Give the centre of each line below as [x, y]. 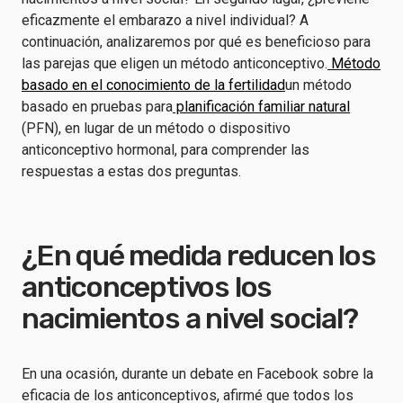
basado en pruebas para [97, 107]
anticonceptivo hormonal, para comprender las [166, 150]
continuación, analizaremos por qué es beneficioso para [196, 42]
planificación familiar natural [261, 107]
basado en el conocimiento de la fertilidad [153, 85]
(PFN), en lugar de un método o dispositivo [156, 128]
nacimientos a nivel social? [190, 318]
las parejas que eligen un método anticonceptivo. [175, 63]
